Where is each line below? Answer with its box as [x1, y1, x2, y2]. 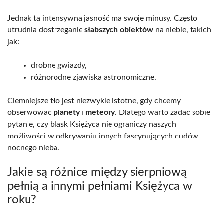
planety [54, 109, 80, 117]
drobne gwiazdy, [31, 61, 87, 70]
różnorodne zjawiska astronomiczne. [31, 73, 156, 82]
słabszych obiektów [84, 26, 153, 34]
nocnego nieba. [7, 144, 59, 152]
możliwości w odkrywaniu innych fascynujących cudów [7, 132, 198, 140]
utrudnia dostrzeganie [7, 26, 84, 34]
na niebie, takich [153, 26, 211, 34]
